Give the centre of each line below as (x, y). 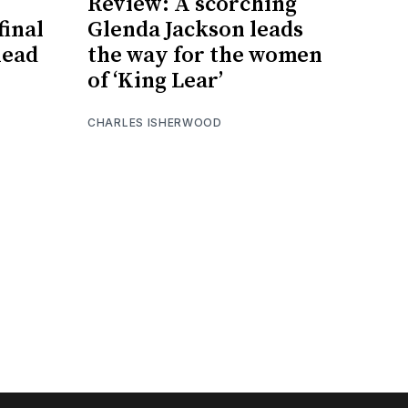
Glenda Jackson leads (195, 30)
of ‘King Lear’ (155, 81)
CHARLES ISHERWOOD (155, 122)
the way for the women (205, 55)
